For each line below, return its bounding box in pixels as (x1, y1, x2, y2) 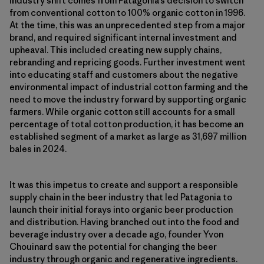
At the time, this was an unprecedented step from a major (9, 19, 245, 31)
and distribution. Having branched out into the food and (9, 216, 239, 227)
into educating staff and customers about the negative (9, 68, 238, 80)
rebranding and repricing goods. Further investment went (9, 56, 246, 68)
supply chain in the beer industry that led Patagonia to (9, 191, 232, 203)
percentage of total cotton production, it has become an (9, 118, 243, 130)
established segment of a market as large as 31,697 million (9, 130, 246, 142)
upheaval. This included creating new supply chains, (9, 44, 222, 55)
